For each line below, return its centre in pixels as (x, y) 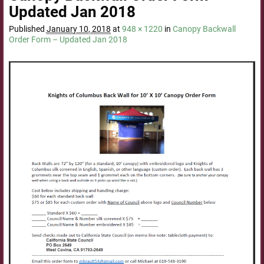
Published (27, 29)
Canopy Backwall (204, 29)
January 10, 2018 (78, 29)
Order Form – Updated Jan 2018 (68, 40)
